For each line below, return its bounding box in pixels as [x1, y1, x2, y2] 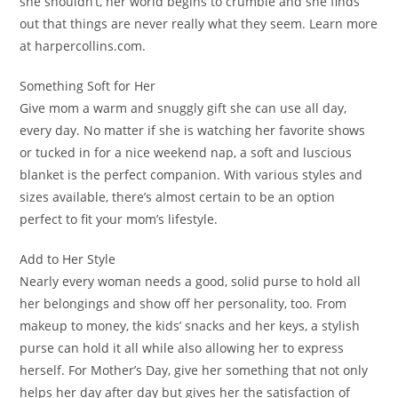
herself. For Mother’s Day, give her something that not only [20, 362, 369, 379]
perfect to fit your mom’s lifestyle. [20, 211, 219, 228]
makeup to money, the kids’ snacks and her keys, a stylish [20, 317, 361, 335]
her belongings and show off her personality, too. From [20, 295, 347, 313]
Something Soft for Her [20, 77, 156, 95]
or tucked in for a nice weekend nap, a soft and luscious [20, 144, 353, 162]
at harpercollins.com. [20, 37, 147, 55]
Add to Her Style [20, 251, 116, 268]
